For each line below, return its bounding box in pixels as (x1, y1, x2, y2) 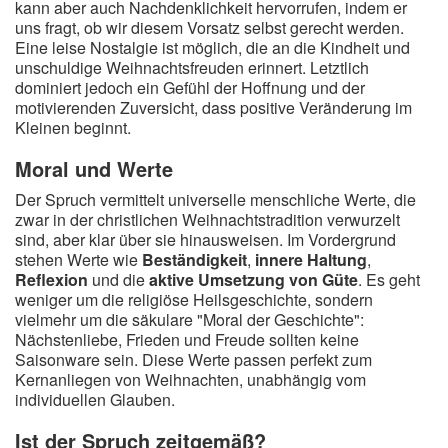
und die (88, 268, 149, 291)
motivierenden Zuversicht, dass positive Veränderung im (15, 96, 412, 119)
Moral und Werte (15, 154, 173, 183)
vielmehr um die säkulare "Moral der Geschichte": (15, 308, 364, 331)
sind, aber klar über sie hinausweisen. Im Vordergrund (15, 228, 396, 251)
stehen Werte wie (15, 248, 142, 271)
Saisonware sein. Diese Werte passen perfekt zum (15, 348, 372, 371)
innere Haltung (255, 248, 367, 271)
